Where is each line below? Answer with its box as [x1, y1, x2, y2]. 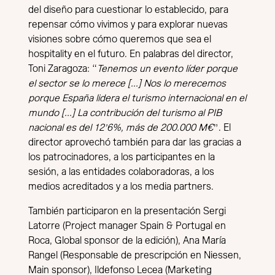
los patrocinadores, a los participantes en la [28, 152, 215, 162]
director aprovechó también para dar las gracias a [28, 137, 241, 147]
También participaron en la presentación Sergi [28, 206, 226, 216]
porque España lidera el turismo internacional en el [28, 93, 246, 103]
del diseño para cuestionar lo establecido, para [28, 4, 228, 15]
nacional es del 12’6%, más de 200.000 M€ [28, 122, 214, 133]
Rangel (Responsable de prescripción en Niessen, [28, 250, 241, 260]
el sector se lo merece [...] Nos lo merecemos [28, 78, 226, 88]
